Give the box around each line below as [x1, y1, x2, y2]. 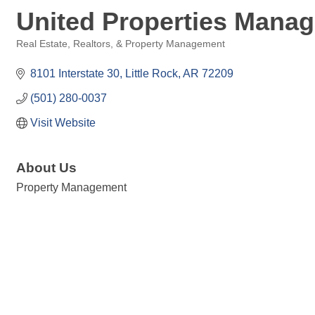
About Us [16, 160, 77, 175]
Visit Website [30, 117, 96, 129]
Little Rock [125, 67, 178, 79]
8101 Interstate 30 [30, 67, 120, 79]
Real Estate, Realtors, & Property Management [16, 39, 225, 49]
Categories [15, 49, 62, 59]
